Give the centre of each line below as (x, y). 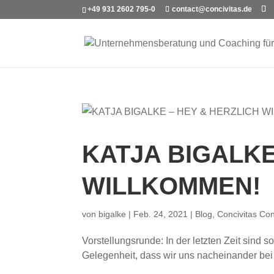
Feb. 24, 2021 (161, 214)
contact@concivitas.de (212, 9)
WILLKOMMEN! (172, 186)
